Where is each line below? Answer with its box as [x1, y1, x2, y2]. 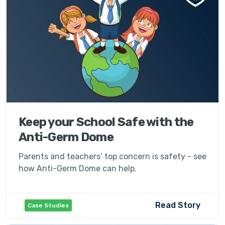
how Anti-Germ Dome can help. [19, 163, 137, 173]
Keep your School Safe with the [19, 115, 194, 129]
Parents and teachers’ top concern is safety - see [19, 151, 206, 161]
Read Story [155, 200, 200, 210]
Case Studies [28, 201, 69, 209]
